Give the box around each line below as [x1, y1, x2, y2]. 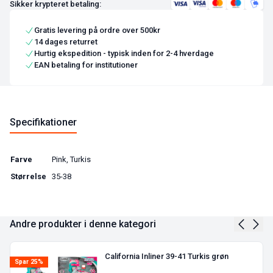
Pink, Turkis [52, 155, 91, 165]
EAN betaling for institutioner [34, 60, 138, 70]
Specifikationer [10, 116, 77, 129]
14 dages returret [34, 37, 97, 47]
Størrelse [10, 172, 46, 182]
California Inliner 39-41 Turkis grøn [105, 252, 229, 261]
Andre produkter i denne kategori [10, 218, 156, 230]
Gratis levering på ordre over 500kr [34, 26, 160, 35]
